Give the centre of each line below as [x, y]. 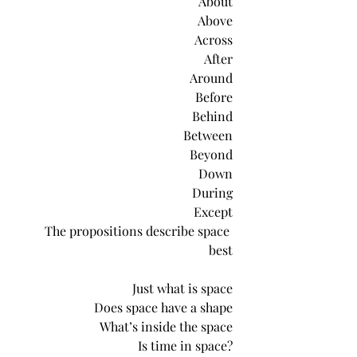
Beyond [211, 154]
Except [213, 211]
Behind [212, 116]
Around [211, 77]
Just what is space [182, 288]
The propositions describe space [139, 230]
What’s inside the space [166, 326]
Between [208, 135]
